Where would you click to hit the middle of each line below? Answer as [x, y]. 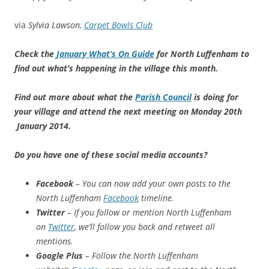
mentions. [56, 241]
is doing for [215, 97]
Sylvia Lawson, [56, 25]
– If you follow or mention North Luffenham [148, 212]
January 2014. [43, 125]
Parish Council [163, 97]
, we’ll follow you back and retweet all [145, 226]
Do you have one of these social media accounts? [111, 154]
